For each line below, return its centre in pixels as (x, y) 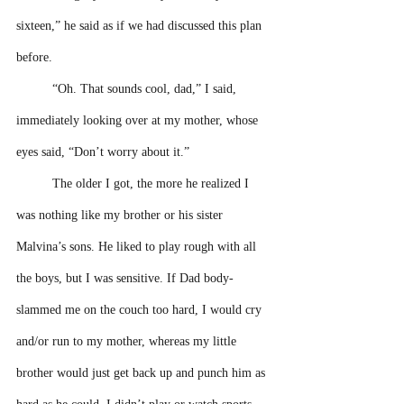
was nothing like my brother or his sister (121, 215)
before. (34, 57)
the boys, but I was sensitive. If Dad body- (125, 278)
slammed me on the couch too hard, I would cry (141, 310)
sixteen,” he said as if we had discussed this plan (141, 26)
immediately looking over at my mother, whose (139, 120)
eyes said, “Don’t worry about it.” (105, 152)
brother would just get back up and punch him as (142, 373)
